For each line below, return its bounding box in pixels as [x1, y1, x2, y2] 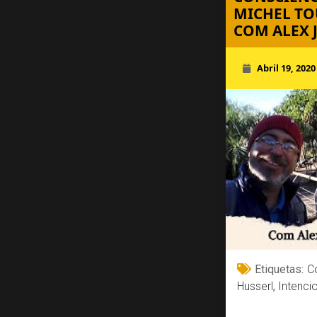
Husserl [236, 279, 273, 293]
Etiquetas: [250, 262, 308, 276]
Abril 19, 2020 [256, 62, 316, 75]
